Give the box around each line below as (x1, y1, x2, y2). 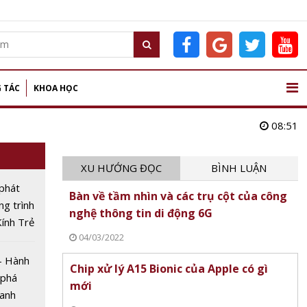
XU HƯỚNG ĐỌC (80, 161, 162, 175)
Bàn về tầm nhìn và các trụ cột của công (69, 188, 287, 204)
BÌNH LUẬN (211, 161, 267, 175)
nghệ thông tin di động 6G (69, 206, 212, 221)
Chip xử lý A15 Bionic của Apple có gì (69, 261, 268, 276)
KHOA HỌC (34, 82, 78, 94)
